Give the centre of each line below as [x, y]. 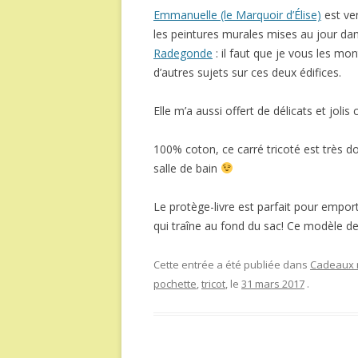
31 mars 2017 [273, 284]
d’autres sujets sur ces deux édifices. [247, 72]
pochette [175, 284]
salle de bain [187, 168]
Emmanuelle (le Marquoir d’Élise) [237, 15]
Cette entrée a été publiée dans [232, 265]
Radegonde [183, 53]
